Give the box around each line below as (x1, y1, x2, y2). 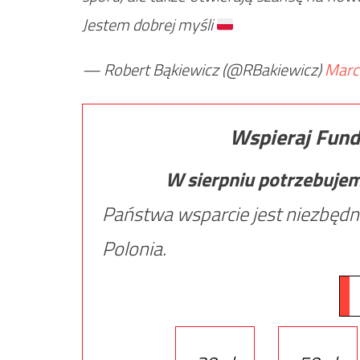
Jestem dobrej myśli (82, 11, 216, 37)
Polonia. (102, 233, 166, 263)
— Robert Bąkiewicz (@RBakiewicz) (82, 56, 325, 82)
